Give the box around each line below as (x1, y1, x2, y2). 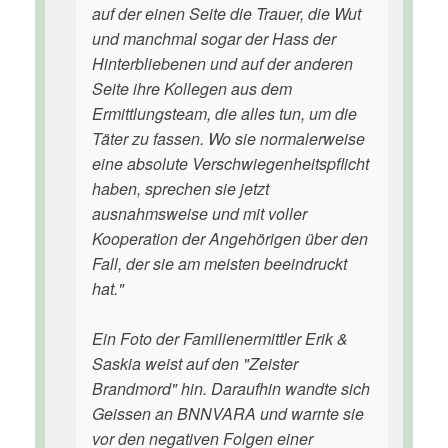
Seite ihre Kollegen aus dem (92, 77, 292, 100)
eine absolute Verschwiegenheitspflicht (92, 152, 369, 175)
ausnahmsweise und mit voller (92, 202, 307, 225)
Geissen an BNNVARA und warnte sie (92, 402, 364, 425)
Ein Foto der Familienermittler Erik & (92, 327, 348, 350)
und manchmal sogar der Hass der (92, 27, 336, 50)
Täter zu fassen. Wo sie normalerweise (92, 127, 365, 150)
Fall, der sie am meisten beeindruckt (92, 252, 347, 275)
